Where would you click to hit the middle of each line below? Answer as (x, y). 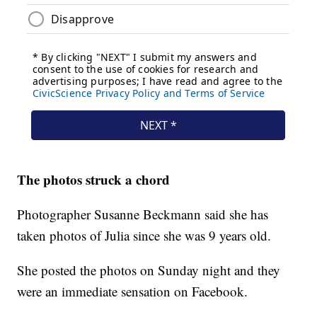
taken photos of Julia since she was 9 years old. (144, 236)
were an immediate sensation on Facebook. (133, 292)
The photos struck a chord (94, 180)
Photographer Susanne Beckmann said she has (143, 214)
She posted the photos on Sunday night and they (149, 270)
